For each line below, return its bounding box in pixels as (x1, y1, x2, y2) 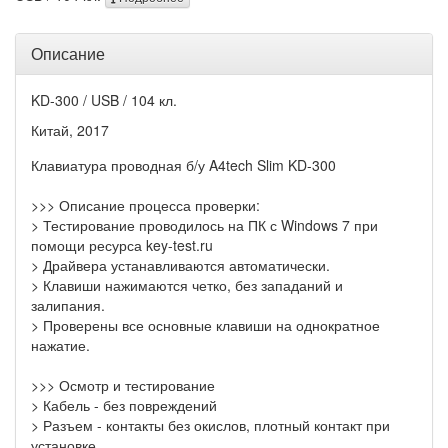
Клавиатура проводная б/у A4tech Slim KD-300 (31, 155, 336, 176)
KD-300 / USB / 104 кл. (31, 90, 177, 111)
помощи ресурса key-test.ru (31, 235, 213, 256)
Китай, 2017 (31, 120, 109, 141)
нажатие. (31, 335, 90, 356)
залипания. (31, 295, 105, 316)
